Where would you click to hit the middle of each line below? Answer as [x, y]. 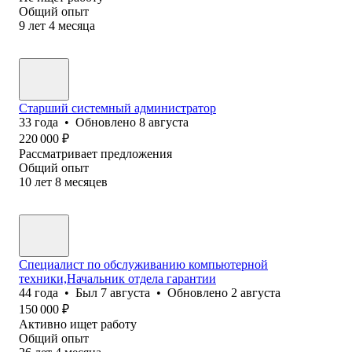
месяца [77, 25]
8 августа [164, 122]
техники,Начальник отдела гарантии [117, 278]
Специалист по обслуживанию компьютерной [143, 264]
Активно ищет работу [78, 324]
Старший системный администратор [117, 108]
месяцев [86, 181]
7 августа [125, 292]
